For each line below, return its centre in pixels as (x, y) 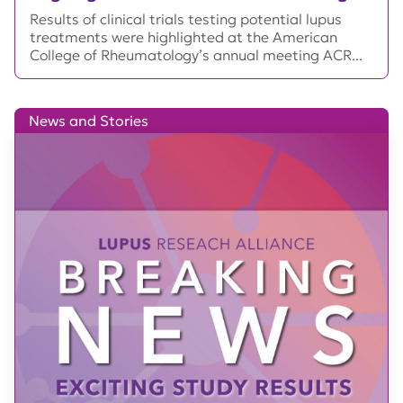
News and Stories (89, 121)
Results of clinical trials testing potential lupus (186, 19)
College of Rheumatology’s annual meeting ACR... (196, 55)
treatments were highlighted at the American (184, 37)
